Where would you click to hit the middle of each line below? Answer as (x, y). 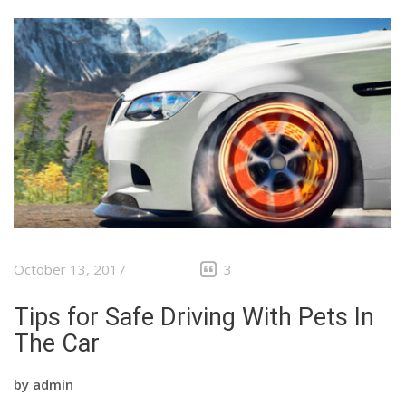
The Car (57, 343)
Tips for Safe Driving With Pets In (194, 317)
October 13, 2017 (70, 269)
